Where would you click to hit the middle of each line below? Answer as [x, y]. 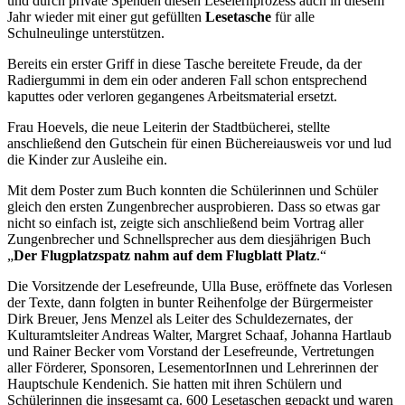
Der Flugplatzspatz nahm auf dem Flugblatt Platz [165, 255]
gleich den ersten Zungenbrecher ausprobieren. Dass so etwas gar [193, 206]
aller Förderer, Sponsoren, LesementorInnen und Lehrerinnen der [193, 367]
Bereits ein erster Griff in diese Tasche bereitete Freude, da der [184, 63]
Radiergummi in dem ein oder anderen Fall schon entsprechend [187, 80]
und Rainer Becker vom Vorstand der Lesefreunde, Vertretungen [191, 351]
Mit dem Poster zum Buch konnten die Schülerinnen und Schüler [193, 190]
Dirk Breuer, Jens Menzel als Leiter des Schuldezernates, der [180, 318]
